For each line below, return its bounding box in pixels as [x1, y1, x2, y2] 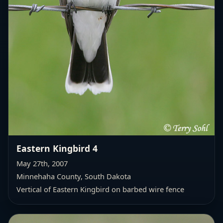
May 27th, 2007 [16, 158, 68, 168]
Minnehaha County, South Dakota [16, 171, 131, 181]
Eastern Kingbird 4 [16, 142, 98, 154]
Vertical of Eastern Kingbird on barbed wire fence [16, 184, 184, 194]
